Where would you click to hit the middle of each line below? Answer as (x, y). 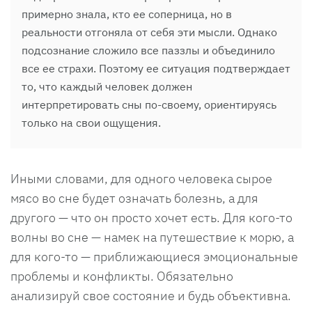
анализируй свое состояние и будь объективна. (151, 295)
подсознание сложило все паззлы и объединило (148, 50)
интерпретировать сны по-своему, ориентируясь (149, 104)
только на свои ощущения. (93, 122)
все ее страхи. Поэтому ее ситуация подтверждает (156, 68)
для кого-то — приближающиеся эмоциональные (154, 256)
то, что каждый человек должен (107, 86)
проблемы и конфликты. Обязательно (122, 276)
